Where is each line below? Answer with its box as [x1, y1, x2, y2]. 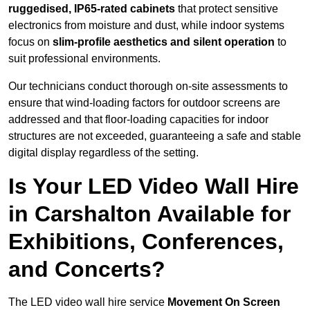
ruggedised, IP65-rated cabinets [8, 3, 175, 15]
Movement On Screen [167, 296, 280, 309]
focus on [8, 36, 53, 48]
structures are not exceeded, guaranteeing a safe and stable [8, 130, 301, 143]
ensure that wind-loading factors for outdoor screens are [8, 97, 280, 109]
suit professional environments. [8, 53, 161, 65]
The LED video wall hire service [8, 296, 167, 309]
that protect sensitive [175, 3, 278, 15]
